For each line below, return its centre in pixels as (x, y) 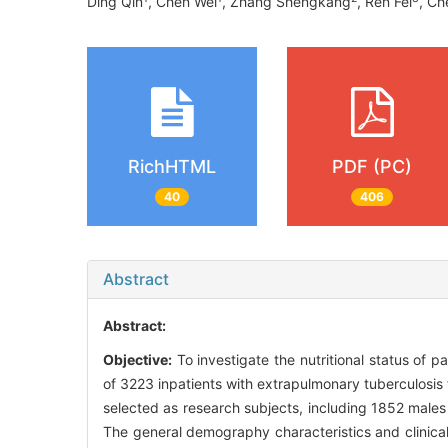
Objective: (137, 359)
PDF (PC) (372, 167)
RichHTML (172, 167)
